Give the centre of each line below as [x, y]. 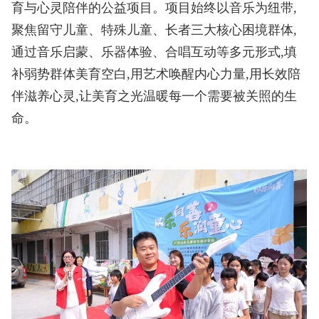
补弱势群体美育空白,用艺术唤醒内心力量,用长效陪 [156, 74]
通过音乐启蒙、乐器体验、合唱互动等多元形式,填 [155, 52]
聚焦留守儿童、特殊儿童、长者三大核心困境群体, [155, 30]
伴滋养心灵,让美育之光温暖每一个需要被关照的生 [155, 96]
